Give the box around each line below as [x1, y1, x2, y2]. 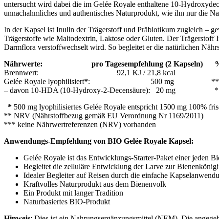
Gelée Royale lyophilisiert [4, 77, 84, 86]
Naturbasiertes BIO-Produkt [23, 197, 110, 206]
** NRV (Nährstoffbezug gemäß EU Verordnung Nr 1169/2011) [4, 111, 203, 120]
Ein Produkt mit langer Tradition [23, 188, 123, 197]
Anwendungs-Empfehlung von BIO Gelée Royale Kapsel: [4, 136, 194, 145]
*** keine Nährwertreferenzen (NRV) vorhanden [4, 120, 156, 129]
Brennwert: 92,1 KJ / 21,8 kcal [4, 68, 175, 77]
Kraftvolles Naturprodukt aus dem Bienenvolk [23, 179, 166, 188]
